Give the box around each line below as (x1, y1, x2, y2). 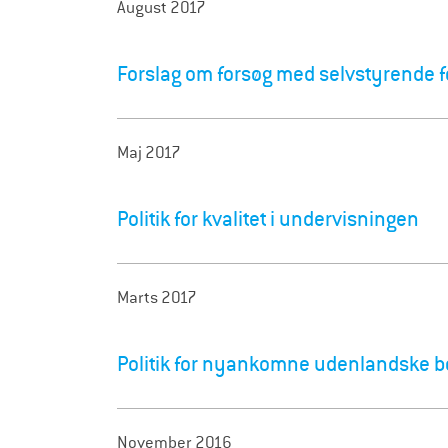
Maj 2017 (117, 142, 181, 164)
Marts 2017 (117, 287, 197, 309)
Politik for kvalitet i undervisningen (117, 206, 419, 233)
